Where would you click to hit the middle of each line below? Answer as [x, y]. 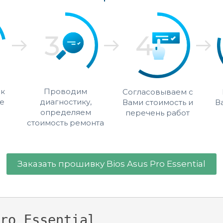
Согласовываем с [158, 92]
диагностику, [65, 102]
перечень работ [158, 113]
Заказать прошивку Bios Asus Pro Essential [111, 164]
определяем [65, 112]
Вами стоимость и [158, 102]
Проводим [65, 91]
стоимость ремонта [65, 123]
